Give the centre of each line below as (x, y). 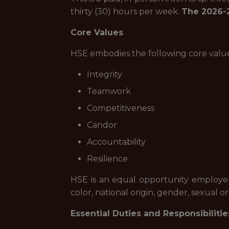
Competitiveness (121, 108)
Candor (102, 125)
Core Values (97, 32)
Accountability (116, 142)
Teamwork (109, 91)
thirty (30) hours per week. (126, 12)
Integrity (105, 74)
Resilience (107, 159)
